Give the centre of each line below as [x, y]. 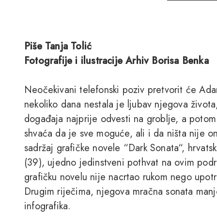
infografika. [48, 206]
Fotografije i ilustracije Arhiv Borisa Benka [116, 61]
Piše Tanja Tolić [58, 46]
